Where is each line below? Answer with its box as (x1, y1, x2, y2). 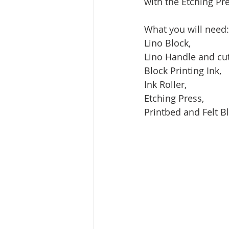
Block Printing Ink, (144, 64, 224, 77)
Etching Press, (144, 92, 207, 104)
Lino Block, (144, 37, 193, 49)
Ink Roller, (144, 78, 187, 90)
